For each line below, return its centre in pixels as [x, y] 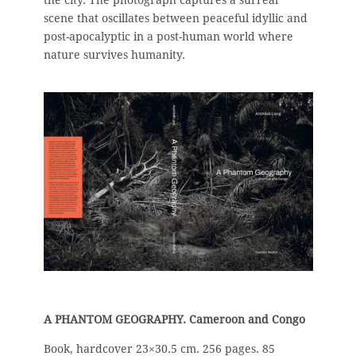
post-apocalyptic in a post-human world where [168, 36]
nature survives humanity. [114, 54]
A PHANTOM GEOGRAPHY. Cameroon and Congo [174, 319]
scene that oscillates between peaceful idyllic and [176, 18]
